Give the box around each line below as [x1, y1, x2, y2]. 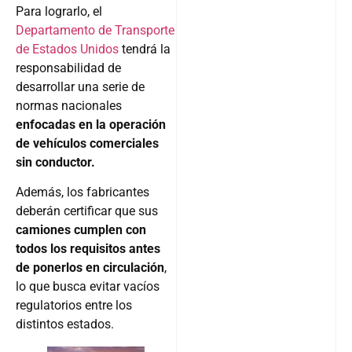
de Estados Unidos [16, 42, 119, 57]
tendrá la [119, 42, 170, 57]
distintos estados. [16, 317, 114, 332]
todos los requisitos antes [16, 241, 160, 257]
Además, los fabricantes [16, 185, 149, 200]
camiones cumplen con [16, 222, 146, 238]
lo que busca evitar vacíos [16, 279, 159, 295]
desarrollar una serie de [16, 79, 145, 95]
